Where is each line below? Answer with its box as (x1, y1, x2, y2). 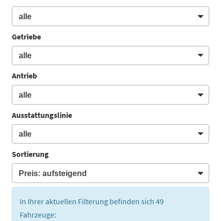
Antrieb (12, 71, 37, 81)
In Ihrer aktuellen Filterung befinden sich (20, 196, 156, 206)
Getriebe (12, 31, 41, 41)
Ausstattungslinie (12, 110, 72, 120)
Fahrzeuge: (20, 209, 56, 220)
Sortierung (12, 149, 49, 159)
